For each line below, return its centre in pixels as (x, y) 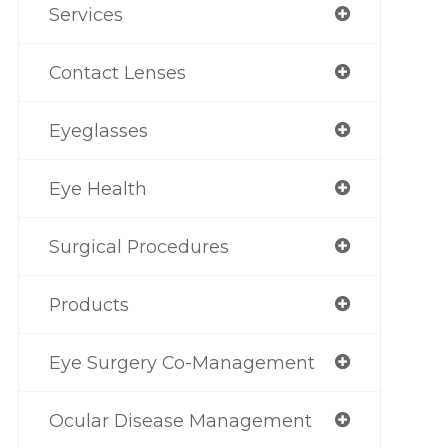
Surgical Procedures (138, 246)
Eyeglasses (98, 130)
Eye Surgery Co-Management (181, 362)
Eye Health (97, 188)
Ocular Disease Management (180, 420)
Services (85, 14)
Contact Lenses (117, 72)
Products (88, 304)
